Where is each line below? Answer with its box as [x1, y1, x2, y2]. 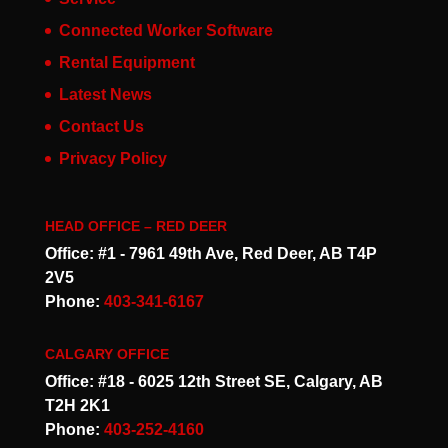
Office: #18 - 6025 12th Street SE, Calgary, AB [44, 373, 383, 391]
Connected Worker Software [58, 21, 273, 39]
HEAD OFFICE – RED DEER [44, 218, 227, 235]
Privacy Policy [58, 149, 167, 167]
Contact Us [58, 117, 144, 135]
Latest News [58, 85, 152, 103]
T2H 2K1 [44, 397, 110, 415]
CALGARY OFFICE [44, 346, 169, 363]
